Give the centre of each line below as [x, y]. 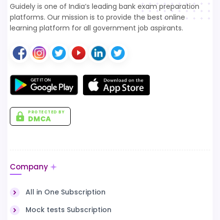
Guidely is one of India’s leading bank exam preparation [105, 6]
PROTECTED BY [46, 112]
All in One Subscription [66, 192]
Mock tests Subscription [69, 210]
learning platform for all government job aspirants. [96, 28]
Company [29, 167]
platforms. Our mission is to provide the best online [97, 17]
